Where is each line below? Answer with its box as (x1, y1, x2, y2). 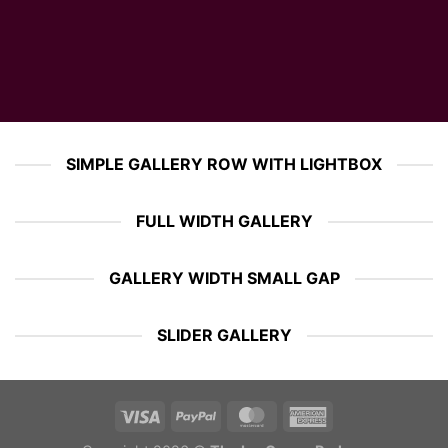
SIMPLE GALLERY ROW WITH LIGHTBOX (66, 154, 382, 174)
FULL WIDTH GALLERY (135, 211, 313, 231)
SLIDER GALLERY (156, 325, 292, 345)
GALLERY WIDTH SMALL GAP (108, 268, 340, 288)
